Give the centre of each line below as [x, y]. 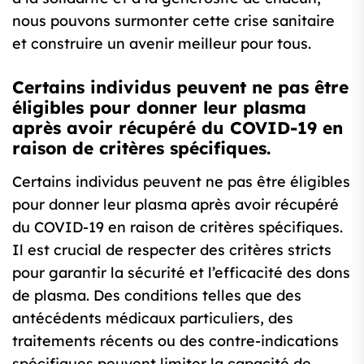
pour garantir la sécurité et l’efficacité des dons [181, 273]
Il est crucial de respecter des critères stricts [172, 250]
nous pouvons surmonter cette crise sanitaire [173, 21]
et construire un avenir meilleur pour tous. [162, 44]
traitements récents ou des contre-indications [175, 341]
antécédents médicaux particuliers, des [153, 318]
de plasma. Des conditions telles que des [157, 296]
